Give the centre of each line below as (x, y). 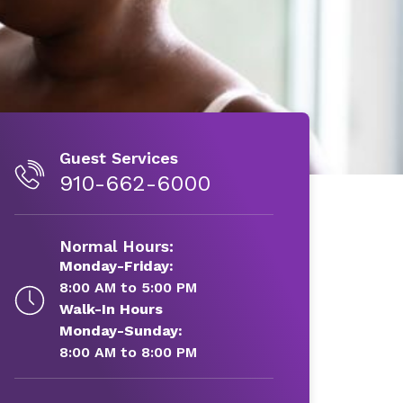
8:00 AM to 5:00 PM (128, 287)
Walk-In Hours (111, 309)
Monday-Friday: (116, 266)
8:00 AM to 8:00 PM (128, 352)
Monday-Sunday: (121, 331)
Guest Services (118, 158)
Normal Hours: (116, 246)
